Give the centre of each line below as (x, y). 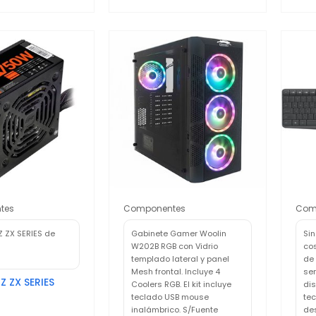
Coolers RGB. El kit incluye (182, 284)
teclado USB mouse (170, 297)
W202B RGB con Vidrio (175, 246)
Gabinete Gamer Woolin (179, 233)
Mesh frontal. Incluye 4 (176, 271)
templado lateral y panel (181, 259)
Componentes (155, 208)
